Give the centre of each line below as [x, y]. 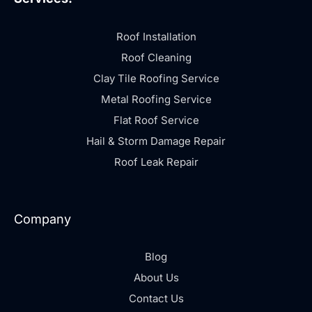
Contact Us [156, 298]
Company [42, 219]
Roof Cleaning [156, 57]
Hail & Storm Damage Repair [156, 141]
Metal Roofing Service [156, 99]
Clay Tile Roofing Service [156, 78]
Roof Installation [156, 36]
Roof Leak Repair [156, 162]
